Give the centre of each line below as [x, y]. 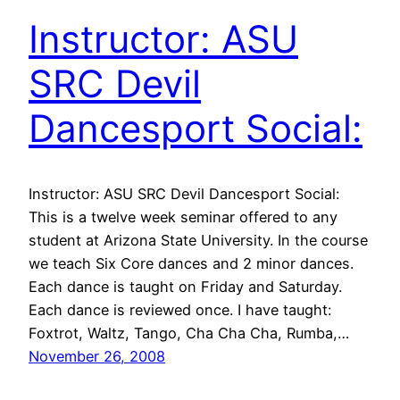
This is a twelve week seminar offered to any [183, 217]
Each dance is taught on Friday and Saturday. [185, 286]
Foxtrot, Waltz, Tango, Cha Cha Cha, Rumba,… [189, 333]
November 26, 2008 [97, 356]
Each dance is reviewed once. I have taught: [180, 309]
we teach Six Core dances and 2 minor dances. [191, 263]
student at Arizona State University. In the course [198, 240]
